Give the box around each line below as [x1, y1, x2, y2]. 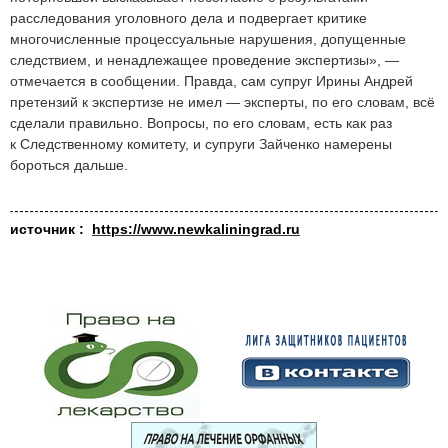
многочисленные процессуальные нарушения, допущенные [10, 31, 406, 48]
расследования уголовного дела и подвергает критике [10, 10, 367, 27]
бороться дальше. [10, 157, 128, 174]
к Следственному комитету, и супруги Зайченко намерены [10, 136, 392, 153]
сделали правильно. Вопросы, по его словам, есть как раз [10, 115, 392, 132]
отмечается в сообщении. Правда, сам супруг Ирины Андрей [10, 73, 413, 90]
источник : [10, 221, 92, 238]
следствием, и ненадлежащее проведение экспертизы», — [10, 52, 399, 69]
